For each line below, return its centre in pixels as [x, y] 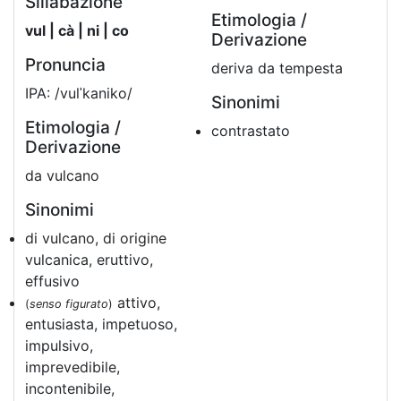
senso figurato [69, 304]
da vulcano [62, 175]
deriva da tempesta [277, 68]
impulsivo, [59, 346]
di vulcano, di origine [96, 238]
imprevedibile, [73, 367]
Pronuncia [65, 65]
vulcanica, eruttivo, [89, 260]
